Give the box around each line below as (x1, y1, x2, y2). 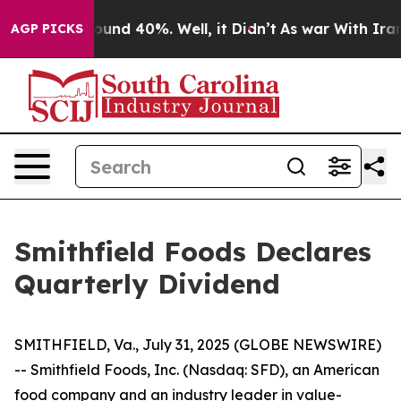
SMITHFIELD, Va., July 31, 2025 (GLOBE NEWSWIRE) (14, 336, 381, 354)
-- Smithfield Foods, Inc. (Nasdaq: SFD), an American (14, 361, 380, 379)
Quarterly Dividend (14, 267, 280, 301)
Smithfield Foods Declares (14, 235, 371, 269)
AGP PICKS (11, 21, 83, 37)
